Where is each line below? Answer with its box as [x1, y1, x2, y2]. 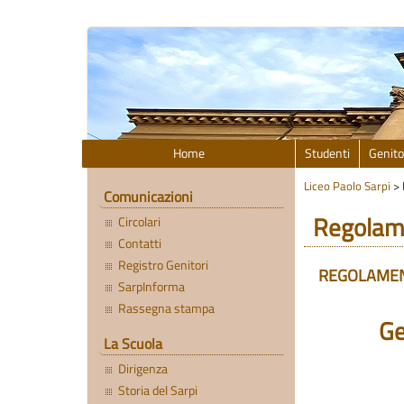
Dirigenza [118, 359, 169, 380]
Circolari [118, 212, 161, 233]
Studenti [305, 143, 351, 163]
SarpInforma [118, 277, 186, 298]
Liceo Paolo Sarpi [304, 177, 390, 196]
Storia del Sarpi [118, 381, 198, 401]
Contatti [118, 234, 162, 254]
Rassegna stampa [118, 298, 216, 319]
